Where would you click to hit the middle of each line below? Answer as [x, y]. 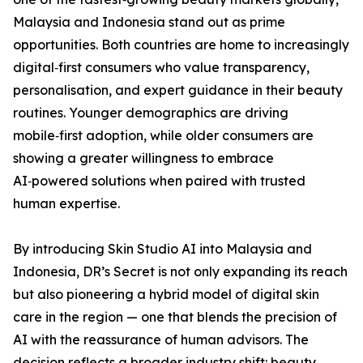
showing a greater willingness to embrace [143, 158]
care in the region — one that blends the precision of [175, 317]
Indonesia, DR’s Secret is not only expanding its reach [180, 272]
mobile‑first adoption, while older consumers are [163, 136]
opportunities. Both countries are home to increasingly [181, 45]
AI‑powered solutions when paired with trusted [159, 181]
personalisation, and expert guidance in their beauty [178, 90]
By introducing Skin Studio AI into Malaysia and [162, 249]
